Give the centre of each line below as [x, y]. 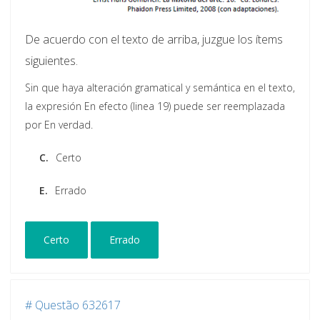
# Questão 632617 [73, 305]
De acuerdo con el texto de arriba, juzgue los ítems [154, 40]
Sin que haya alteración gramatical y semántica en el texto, [160, 88]
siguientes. [51, 61]
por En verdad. [59, 125]
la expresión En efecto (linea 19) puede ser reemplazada [155, 106]
